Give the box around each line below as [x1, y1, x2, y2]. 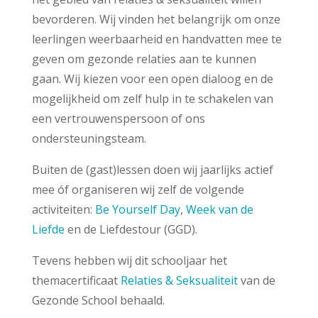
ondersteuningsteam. [31, 130, 146, 146]
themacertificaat [31, 272, 121, 288]
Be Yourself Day [94, 201, 180, 217]
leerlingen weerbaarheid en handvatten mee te [31, 31, 282, 47]
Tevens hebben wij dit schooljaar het [31, 252, 227, 268]
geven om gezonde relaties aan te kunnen [31, 50, 256, 67]
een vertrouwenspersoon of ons [31, 110, 205, 126]
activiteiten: [31, 201, 95, 217]
